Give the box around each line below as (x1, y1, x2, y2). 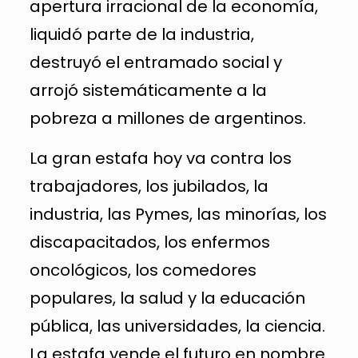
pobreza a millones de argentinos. (29, 106, 306, 129)
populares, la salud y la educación (29, 286, 305, 309)
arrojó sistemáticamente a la (29, 78, 267, 101)
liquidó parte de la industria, (29, 22, 254, 46)
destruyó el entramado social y (29, 50, 282, 74)
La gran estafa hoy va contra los (29, 146, 292, 169)
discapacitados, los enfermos (29, 230, 270, 253)
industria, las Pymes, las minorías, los (29, 202, 327, 225)
